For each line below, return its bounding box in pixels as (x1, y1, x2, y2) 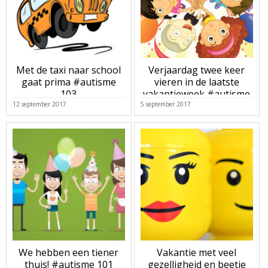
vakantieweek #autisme (143, 87, 251, 101)
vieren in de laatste (154, 75, 239, 89)
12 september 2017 (13, 99, 66, 108)
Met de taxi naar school (16, 63, 121, 77)
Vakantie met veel (157, 246, 237, 260)
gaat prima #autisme (21, 75, 116, 89)
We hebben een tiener (19, 246, 119, 260)
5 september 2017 (140, 99, 191, 108)
